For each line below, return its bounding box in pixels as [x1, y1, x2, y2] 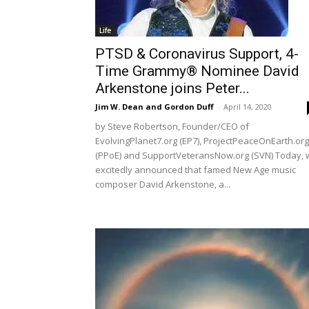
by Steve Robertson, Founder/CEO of [95, 120, 249, 132]
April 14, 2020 [223, 101, 272, 112]
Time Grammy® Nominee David [95, 63, 299, 79]
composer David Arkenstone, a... [95, 178, 230, 190]
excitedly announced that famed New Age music [95, 163, 296, 176]
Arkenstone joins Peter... [95, 80, 250, 97]
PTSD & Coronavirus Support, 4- [95, 46, 299, 62]
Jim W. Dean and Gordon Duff [95, 101, 214, 112]
